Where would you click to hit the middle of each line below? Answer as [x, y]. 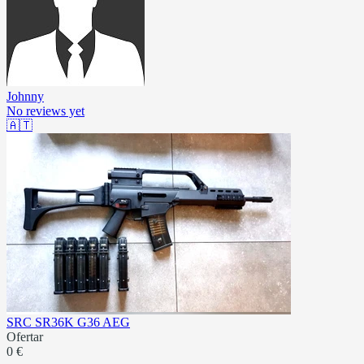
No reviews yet [45, 110]
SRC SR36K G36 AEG [68, 322]
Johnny [25, 96]
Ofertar [25, 336]
